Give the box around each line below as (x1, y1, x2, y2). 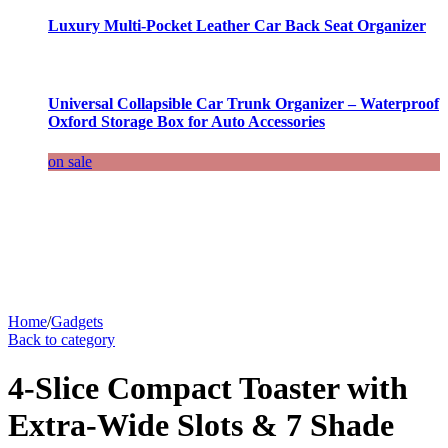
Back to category (8, 330, 115, 348)
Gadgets (51, 312, 103, 330)
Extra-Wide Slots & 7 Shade (8, 407, 394, 444)
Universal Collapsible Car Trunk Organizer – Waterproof (48, 95, 439, 113)
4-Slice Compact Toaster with (8, 370, 408, 407)
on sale (48, 152, 92, 170)
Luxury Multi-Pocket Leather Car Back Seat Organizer (48, 16, 426, 34)
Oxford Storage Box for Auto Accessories (48, 113, 325, 131)
